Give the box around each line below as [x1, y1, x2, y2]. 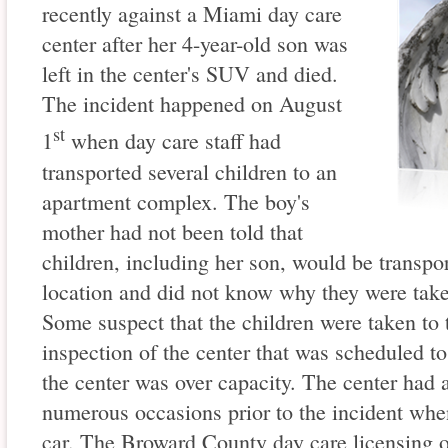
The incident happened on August [42, 89, 342, 119]
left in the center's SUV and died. [42, 59, 338, 89]
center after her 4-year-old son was [42, 29, 348, 59]
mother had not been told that [42, 216, 303, 246]
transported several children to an [42, 156, 337, 186]
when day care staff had [65, 126, 281, 156]
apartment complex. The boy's [42, 186, 310, 216]
